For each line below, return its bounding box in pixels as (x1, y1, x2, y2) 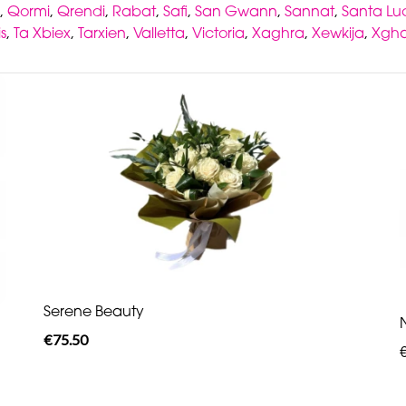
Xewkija (312, 23, 364, 42)
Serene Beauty (43, 302, 144, 321)
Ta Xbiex (14, 23, 71, 42)
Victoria (192, 23, 245, 42)
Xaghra (252, 23, 304, 42)
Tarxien (78, 23, 126, 42)
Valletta (133, 23, 185, 42)
